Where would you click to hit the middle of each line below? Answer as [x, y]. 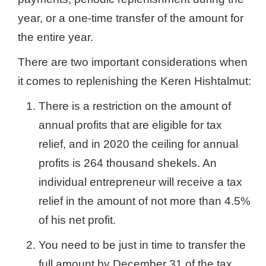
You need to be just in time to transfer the [142, 245]
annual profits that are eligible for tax [130, 125]
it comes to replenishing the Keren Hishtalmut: [134, 81]
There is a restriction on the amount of [135, 106]
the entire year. [56, 37]
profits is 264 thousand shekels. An [128, 163]
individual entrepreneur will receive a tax [140, 182]
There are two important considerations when [133, 62]
